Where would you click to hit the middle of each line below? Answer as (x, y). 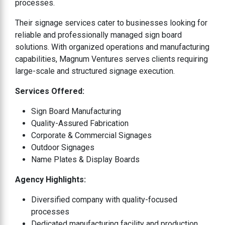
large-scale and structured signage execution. (95, 71)
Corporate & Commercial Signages (91, 135)
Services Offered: (50, 91)
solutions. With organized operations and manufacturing (112, 47)
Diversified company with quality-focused (104, 199)
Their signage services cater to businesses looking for (111, 23)
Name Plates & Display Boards (85, 159)
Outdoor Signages (63, 147)
